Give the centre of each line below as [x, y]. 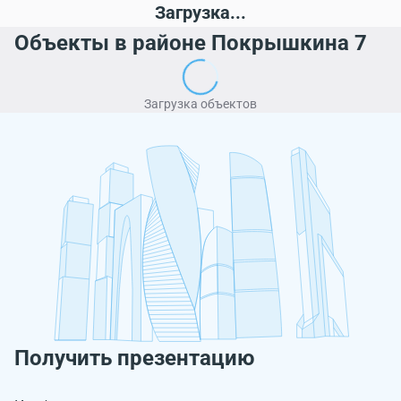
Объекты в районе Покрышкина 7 [191, 43]
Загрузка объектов [200, 104]
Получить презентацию [134, 358]
